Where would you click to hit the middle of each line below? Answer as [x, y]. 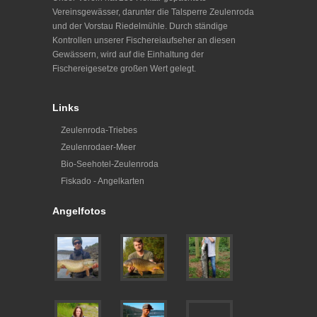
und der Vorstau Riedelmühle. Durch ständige [140, 26]
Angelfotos [79, 211]
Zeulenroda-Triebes [99, 130]
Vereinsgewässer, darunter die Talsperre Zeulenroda [153, 12]
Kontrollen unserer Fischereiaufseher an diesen [144, 40]
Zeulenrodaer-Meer [98, 147]
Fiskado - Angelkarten [103, 181]
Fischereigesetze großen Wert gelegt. [124, 68]
